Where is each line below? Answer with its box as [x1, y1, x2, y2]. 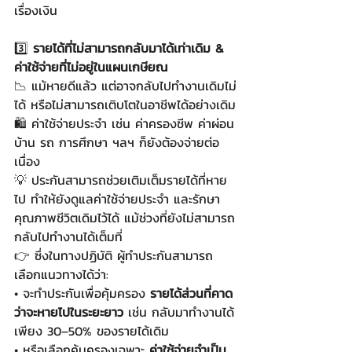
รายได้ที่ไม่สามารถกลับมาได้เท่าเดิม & [33, 38, 229, 57]
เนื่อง [14, 152, 40, 170]
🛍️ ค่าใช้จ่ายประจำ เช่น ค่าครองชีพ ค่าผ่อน [14, 114, 234, 133]
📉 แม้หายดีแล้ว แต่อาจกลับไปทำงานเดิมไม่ [14, 76, 236, 95]
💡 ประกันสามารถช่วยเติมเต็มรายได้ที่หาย [14, 170, 227, 189]
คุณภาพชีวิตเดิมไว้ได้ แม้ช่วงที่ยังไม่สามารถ [14, 208, 235, 227]
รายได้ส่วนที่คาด [150, 284, 233, 302]
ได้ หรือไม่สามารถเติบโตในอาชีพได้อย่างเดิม [14, 95, 236, 114]
